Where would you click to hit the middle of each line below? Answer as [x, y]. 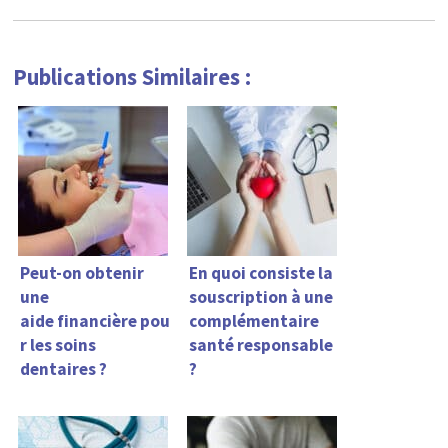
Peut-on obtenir [81, 273]
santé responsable [260, 345]
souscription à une [260, 297]
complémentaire [253, 321]
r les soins [57, 345]
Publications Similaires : [131, 77]
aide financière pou [94, 321]
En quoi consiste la [260, 273]
